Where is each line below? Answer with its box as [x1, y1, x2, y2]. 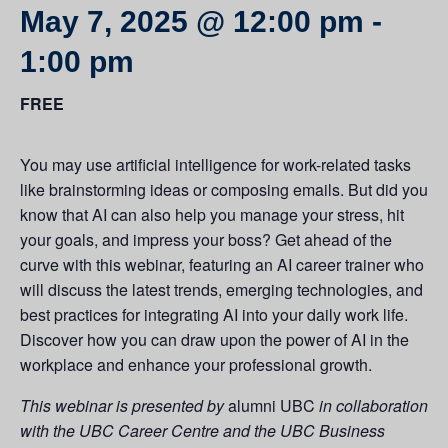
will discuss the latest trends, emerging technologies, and [20, 278, 423, 301]
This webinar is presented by [20, 394, 228, 417]
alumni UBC [228, 394, 319, 417]
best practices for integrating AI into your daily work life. [20, 303, 408, 326]
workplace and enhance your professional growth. [20, 353, 372, 376]
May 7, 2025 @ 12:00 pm [20, 5, 364, 38]
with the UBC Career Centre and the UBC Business [20, 419, 385, 442]
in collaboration [319, 394, 428, 417]
